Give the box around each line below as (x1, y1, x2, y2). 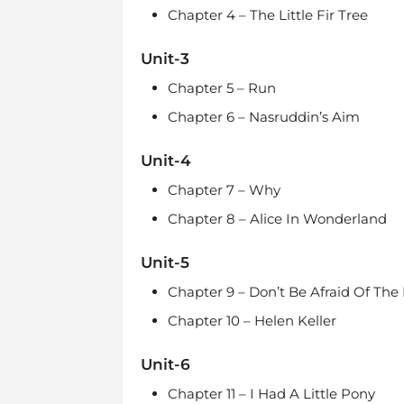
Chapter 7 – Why (167, 181, 280, 198)
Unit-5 (140, 253, 189, 271)
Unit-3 (140, 50, 189, 68)
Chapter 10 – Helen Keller (167, 312, 336, 329)
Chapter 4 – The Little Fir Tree (167, 6, 368, 23)
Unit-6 (140, 355, 190, 373)
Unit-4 (140, 151, 191, 170)
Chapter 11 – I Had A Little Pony (167, 385, 375, 402)
